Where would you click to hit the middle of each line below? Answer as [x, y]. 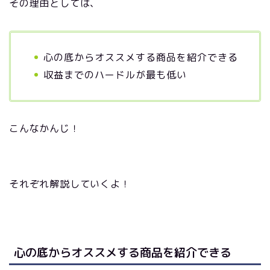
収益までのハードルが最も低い [115, 74]
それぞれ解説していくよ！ [70, 184]
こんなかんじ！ [45, 128]
